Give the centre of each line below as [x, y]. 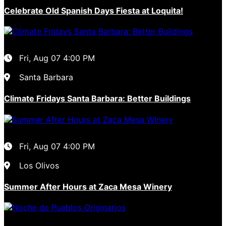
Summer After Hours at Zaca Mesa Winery [88, 186]
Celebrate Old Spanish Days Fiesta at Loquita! [94, 10]
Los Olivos [39, 165]
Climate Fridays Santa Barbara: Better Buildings [97, 99]
